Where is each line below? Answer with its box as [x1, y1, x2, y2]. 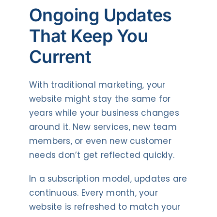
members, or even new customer [29, 135, 171, 147]
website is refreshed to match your [29, 201, 181, 213]
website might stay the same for [29, 93, 171, 105]
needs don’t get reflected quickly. [29, 149, 175, 161]
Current [29, 46, 92, 68]
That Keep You [29, 25, 148, 47]
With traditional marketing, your [29, 78, 166, 91]
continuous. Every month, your [29, 186, 158, 199]
